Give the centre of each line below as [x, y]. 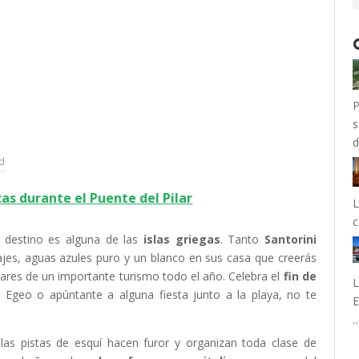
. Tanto [242, 239]
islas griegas [182, 239]
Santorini [290, 239]
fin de [300, 276]
